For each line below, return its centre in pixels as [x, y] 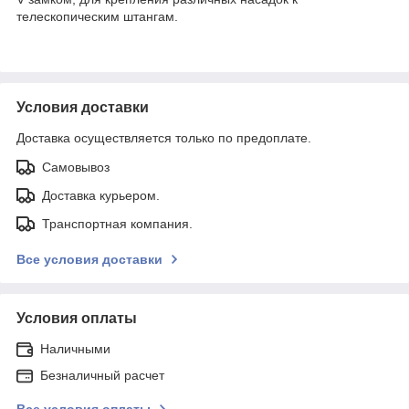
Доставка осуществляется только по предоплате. [164, 137]
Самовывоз [76, 167]
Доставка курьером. [101, 195]
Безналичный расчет [102, 375]
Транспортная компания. [117, 223]
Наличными [75, 348]
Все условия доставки [89, 259]
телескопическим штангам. [97, 16]
